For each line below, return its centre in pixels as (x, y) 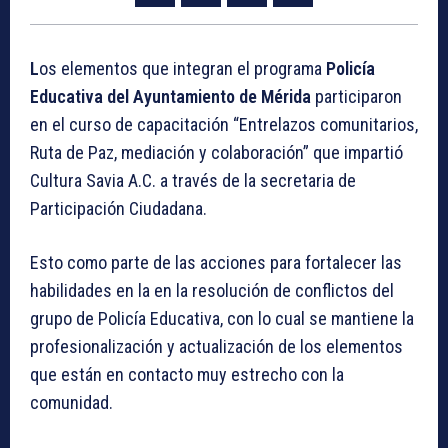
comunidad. (71, 403)
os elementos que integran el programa (180, 69)
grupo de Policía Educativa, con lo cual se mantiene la (222, 319)
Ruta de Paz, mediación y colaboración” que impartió (216, 153)
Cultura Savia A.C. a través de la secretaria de (193, 181)
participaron (356, 97)
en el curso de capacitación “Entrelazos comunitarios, (224, 125)
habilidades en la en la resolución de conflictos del (212, 291)
